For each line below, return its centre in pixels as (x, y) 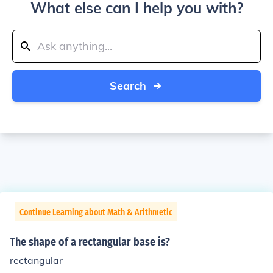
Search (128, 86)
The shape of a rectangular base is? (90, 242)
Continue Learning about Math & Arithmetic (96, 212)
